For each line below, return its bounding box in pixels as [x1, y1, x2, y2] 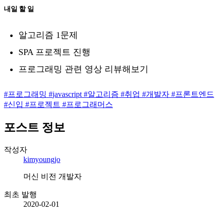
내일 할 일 [4, 5, 34, 13]
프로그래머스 [66, 100, 113, 109]
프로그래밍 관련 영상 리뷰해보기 [18, 64, 148, 74]
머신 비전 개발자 [23, 172, 82, 181]
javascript [53, 90, 84, 98]
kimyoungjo [23, 155, 60, 163]
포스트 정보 [4, 121, 65, 134]
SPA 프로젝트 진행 [18, 47, 91, 57]
